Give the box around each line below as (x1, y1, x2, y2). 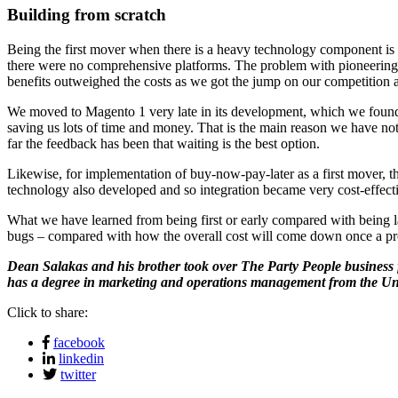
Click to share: (7, 304, 88, 320)
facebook (53, 334, 105, 350)
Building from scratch (7, 5, 166, 25)
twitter (60, 366, 96, 382)
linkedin (59, 350, 104, 366)
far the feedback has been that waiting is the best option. (7, 135, 320, 151)
